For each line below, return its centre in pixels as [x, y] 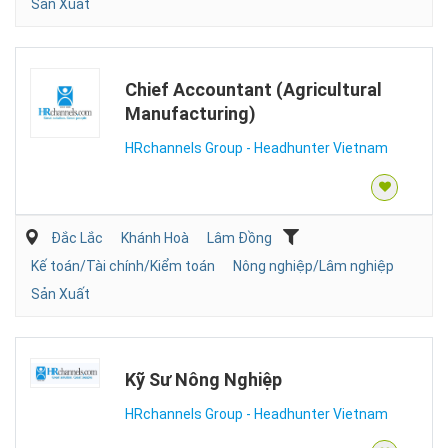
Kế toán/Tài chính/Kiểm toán [123, 265]
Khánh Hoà [155, 237]
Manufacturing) [190, 113]
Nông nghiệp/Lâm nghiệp [313, 265]
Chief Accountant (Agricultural [253, 89]
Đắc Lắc [77, 237]
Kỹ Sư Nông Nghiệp [203, 379]
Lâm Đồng [239, 237]
